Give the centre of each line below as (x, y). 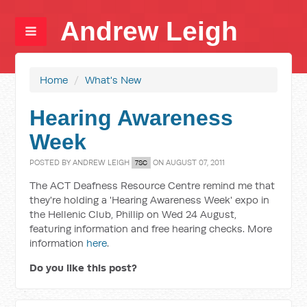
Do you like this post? (84, 268)
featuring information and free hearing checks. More (151, 229)
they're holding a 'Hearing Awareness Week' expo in (150, 200)
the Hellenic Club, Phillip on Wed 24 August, (133, 214)
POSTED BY (51, 162)
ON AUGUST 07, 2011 (188, 162)
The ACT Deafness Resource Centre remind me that (152, 185)
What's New (113, 80)
